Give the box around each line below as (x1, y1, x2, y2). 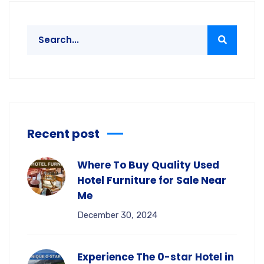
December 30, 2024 (77, 209, 157, 220)
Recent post (27, 125, 100, 142)
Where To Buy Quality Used (77, 157, 219, 172)
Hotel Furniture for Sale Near (77, 173, 226, 187)
